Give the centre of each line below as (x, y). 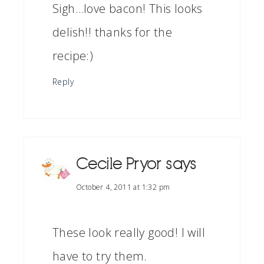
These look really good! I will (129, 232)
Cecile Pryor (119, 164)
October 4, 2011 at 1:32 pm (123, 187)
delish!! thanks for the (113, 32)
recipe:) (73, 56)
